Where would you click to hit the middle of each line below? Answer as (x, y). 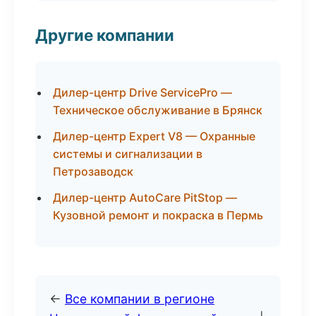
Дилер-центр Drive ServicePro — (142, 92)
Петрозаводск (93, 171)
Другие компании (105, 35)
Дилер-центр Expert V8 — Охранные (154, 136)
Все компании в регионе (140, 299)
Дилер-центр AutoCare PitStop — (145, 197)
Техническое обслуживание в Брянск (158, 110)
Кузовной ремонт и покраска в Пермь (158, 215)
